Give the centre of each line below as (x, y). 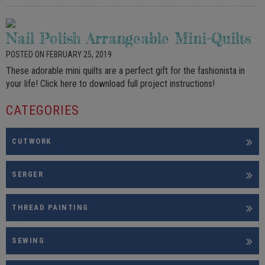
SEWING (28, 241)
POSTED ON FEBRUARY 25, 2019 (59, 54)
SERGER (28, 174)
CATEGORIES (43, 110)
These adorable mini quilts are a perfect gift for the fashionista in (125, 71)
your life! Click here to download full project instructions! (110, 84)
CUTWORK (32, 141)
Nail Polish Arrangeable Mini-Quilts (128, 38)
